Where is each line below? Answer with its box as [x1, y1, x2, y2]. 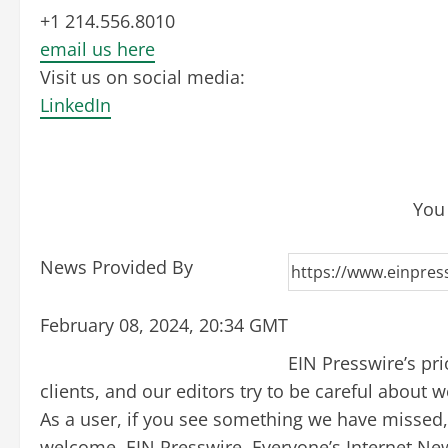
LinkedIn [40, 92, 111, 117]
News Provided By [40, 254, 193, 279]
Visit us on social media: [40, 64, 245, 89]
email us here [40, 36, 155, 61]
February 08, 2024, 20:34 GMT [40, 312, 288, 337]
